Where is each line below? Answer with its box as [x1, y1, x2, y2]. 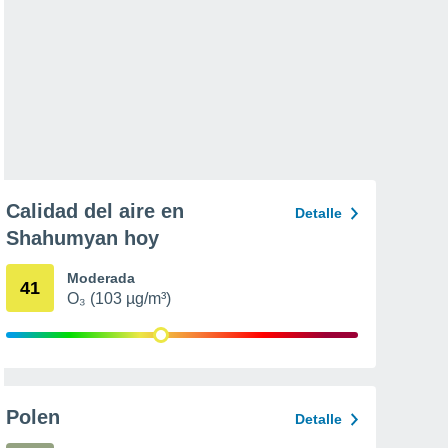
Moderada [67, 270, 135, 286]
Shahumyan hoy [6, 227, 159, 249]
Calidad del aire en [6, 200, 184, 222]
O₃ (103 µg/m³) [67, 290, 171, 307]
